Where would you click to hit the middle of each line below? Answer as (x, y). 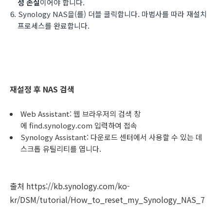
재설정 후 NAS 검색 (42, 89)
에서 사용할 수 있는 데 (168, 137)
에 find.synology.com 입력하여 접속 (79, 126)
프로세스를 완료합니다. (54, 26)
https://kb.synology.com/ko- (78, 186)
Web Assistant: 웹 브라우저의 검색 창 (81, 114)
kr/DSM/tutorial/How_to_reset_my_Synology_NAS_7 (107, 200)
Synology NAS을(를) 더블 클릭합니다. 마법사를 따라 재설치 (112, 14)
